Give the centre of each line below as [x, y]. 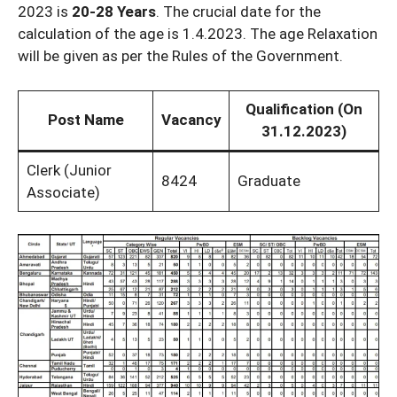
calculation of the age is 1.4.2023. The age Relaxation [198, 34]
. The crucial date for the [238, 12]
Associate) [63, 192]
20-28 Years [114, 12]
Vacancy [191, 119]
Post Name [86, 119]
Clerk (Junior [69, 170]
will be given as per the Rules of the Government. [180, 56]
